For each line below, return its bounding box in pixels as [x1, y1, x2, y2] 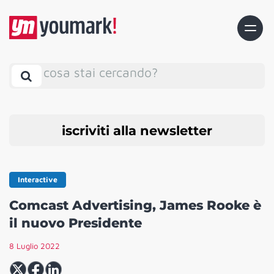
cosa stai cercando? [43, 64, 158, 80]
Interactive [18, 175, 57, 185]
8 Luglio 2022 [9, 241, 60, 251]
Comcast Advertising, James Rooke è [9, 198, 261, 213]
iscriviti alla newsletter [62, 122, 212, 138]
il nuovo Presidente [9, 215, 142, 231]
